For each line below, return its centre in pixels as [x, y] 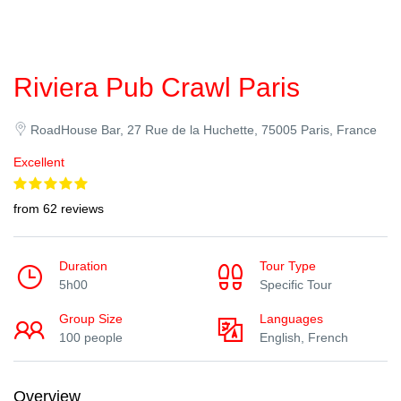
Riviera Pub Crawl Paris [157, 87]
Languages [291, 319]
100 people [91, 337]
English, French [304, 337]
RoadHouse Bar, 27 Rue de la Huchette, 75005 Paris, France [204, 130]
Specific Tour [296, 285]
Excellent [39, 162]
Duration [83, 266]
